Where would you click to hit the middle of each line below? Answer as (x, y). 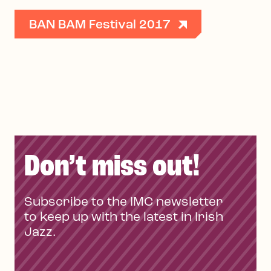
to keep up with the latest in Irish (124, 217)
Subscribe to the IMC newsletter (124, 202)
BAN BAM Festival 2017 (100, 25)
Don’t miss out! (112, 167)
